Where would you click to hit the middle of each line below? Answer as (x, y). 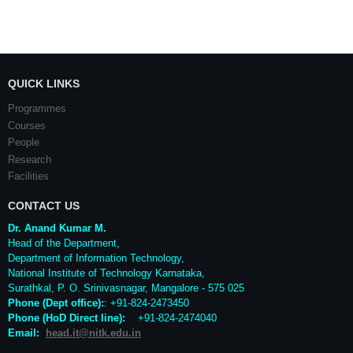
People (24, 143)
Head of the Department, (64, 243)
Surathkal (30, 288)
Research (30, 159)
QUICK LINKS (44, 84)
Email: (27, 333)
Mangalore (175, 288)
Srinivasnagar (114, 288)
